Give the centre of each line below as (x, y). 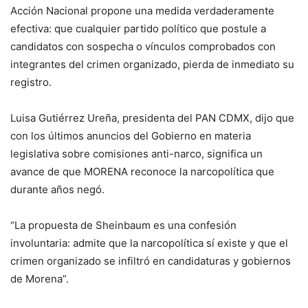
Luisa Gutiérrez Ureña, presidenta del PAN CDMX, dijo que (152, 118)
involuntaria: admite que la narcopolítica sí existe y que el (149, 243)
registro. (31, 82)
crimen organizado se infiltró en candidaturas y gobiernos (151, 261)
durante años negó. (57, 190)
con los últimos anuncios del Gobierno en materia (131, 136)
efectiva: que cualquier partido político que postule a (138, 29)
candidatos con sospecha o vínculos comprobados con (143, 47)
